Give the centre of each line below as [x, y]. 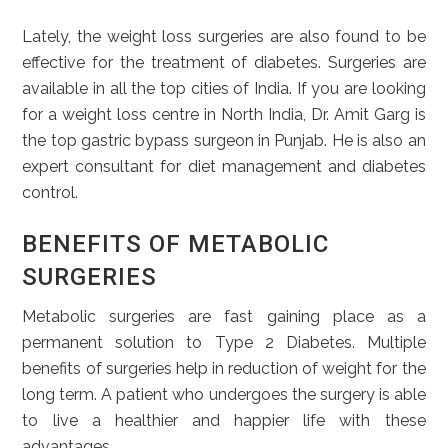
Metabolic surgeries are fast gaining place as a [224, 316]
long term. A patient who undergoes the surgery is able [224, 394]
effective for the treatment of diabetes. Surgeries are [224, 62]
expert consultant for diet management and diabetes [224, 166]
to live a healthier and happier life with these [224, 420]
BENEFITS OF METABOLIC [176, 244]
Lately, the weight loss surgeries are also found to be [224, 36]
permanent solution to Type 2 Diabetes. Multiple [224, 342]
